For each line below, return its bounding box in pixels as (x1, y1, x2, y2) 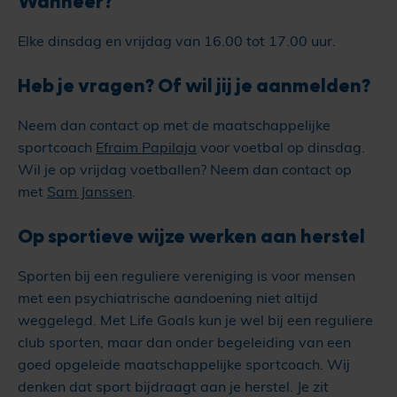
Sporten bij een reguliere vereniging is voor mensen (18, 267, 355, 285)
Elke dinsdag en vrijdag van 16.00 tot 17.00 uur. (18, 32, 339, 51)
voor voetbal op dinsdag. (197, 138, 365, 157)
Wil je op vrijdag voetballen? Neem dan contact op (18, 160, 352, 179)
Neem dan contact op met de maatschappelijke (18, 116, 331, 135)
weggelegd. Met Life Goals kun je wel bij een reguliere (18, 311, 373, 330)
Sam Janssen (47, 183, 132, 201)
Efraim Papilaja (96, 138, 197, 157)
